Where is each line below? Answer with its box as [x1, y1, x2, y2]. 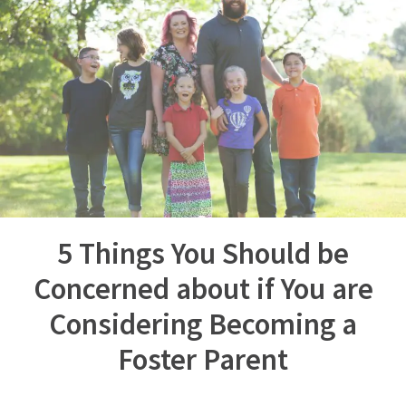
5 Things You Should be [57, 234, 349, 272]
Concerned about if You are [33, 269, 373, 307]
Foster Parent [118, 340, 288, 378]
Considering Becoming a [49, 304, 357, 343]
